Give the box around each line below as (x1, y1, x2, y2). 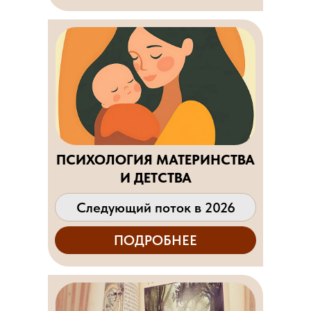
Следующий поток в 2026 (76, 199, 235, 216)
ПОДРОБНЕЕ (114, 231, 197, 249)
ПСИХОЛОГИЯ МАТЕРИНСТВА (56, 151, 255, 168)
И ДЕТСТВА (119, 169, 192, 186)
